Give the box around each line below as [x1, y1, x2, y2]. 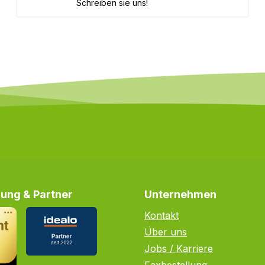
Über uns [144, 226, 187, 238]
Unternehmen [144, 188, 216, 201]
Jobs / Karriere [144, 243, 213, 254]
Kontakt [144, 209, 179, 221]
